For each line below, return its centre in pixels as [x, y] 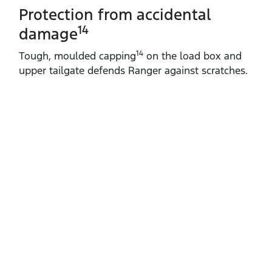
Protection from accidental [115, 15]
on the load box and [192, 56]
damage [48, 34]
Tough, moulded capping [77, 56]
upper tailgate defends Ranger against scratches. [133, 71]
